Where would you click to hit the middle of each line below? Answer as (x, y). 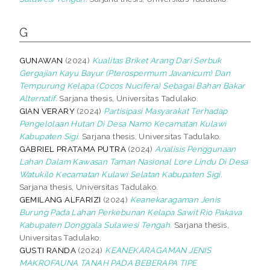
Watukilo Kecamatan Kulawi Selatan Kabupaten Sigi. (121, 174)
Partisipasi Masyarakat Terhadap (166, 111)
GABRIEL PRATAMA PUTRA (73, 149)
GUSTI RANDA (48, 250)
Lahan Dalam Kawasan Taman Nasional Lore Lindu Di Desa (133, 161)
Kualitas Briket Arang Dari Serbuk (157, 60)
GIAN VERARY (47, 111)
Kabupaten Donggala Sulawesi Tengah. (96, 224)
